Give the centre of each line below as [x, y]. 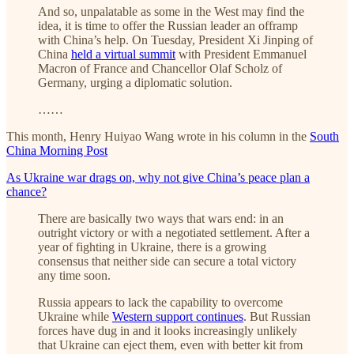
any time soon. [74, 275]
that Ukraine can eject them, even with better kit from [170, 345]
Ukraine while [75, 316]
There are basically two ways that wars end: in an [161, 218]
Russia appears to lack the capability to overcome [160, 302]
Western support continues [178, 316]
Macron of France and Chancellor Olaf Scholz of [160, 68]
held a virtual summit [123, 54]
